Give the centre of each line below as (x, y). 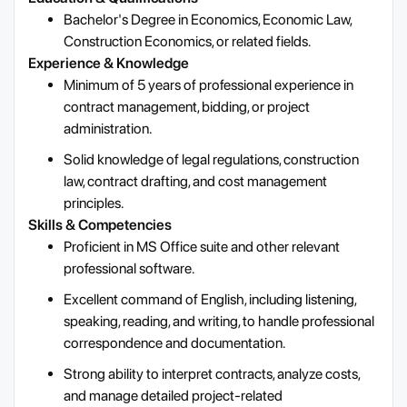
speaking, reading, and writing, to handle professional (219, 322)
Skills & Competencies (100, 225)
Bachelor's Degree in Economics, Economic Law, (208, 20)
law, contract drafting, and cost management (195, 182)
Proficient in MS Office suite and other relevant (202, 247)
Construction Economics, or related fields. (187, 42)
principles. (94, 203)
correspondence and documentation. (174, 343)
